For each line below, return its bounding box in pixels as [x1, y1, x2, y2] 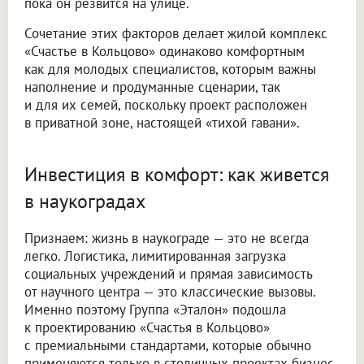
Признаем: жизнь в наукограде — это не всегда [24, 229, 309, 248]
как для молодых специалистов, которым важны [24, 60, 316, 79]
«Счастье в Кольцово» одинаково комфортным [24, 42, 305, 61]
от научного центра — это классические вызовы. [24, 283, 315, 301]
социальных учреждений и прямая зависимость [24, 265, 312, 284]
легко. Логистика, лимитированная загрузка [24, 247, 286, 266]
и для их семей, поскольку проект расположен [24, 96, 307, 115]
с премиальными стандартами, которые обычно [24, 336, 311, 355]
